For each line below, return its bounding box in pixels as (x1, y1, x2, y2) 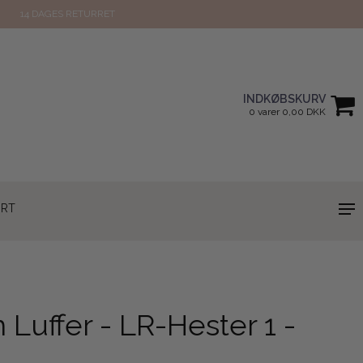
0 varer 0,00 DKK (249, 105, 326, 117)
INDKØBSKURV (243, 92, 326, 105)
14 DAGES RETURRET (20, 8, 115, 19)
